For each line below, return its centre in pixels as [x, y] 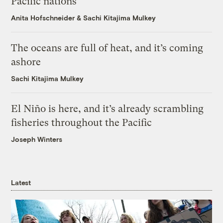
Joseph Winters [37, 139]
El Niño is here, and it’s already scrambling [108, 109]
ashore [26, 62]
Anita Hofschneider [43, 18]
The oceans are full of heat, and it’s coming [107, 48]
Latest [21, 183]
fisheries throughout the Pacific [82, 123]
